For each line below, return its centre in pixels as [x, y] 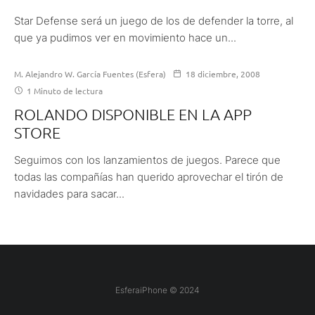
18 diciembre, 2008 [223, 73]
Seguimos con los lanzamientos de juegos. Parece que [147, 160]
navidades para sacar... [69, 193]
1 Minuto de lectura [64, 90]
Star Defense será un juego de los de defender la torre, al [154, 20]
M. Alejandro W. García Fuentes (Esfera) [90, 73]
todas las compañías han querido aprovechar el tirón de [149, 176]
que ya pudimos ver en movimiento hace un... [125, 37]
